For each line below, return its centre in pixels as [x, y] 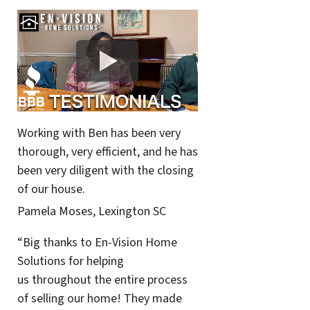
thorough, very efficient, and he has [107, 152]
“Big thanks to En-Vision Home [97, 242]
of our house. [51, 190]
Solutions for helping [70, 261]
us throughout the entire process [102, 280]
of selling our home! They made [99, 298]
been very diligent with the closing [105, 171]
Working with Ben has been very [99, 134]
